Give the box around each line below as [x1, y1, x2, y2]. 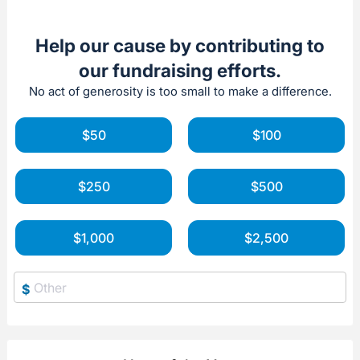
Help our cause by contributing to [35, 34, 325, 56]
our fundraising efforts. [79, 59, 281, 81]
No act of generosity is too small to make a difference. [28, 83, 332, 99]
